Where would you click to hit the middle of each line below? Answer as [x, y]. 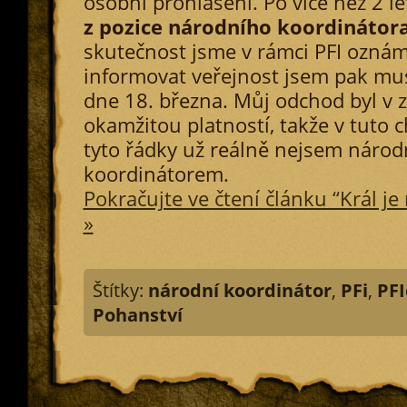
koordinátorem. [156, 174]
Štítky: [120, 290]
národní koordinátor [239, 290]
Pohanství [137, 315]
